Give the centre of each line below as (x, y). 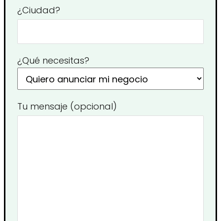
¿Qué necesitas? (53, 60)
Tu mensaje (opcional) (67, 106)
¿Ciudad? (39, 10)
